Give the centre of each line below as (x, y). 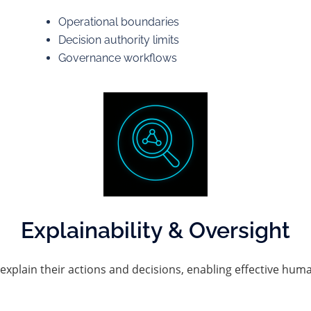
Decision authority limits (118, 40)
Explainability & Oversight (155, 230)
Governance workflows (117, 58)
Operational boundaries (118, 22)
